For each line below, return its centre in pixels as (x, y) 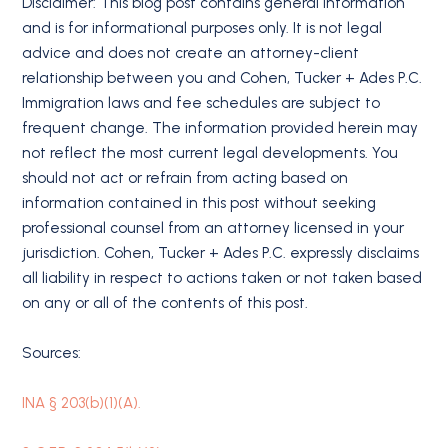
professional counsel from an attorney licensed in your (213, 227)
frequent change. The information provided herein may (220, 127)
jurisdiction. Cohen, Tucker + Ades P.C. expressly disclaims (221, 252)
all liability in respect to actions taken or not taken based (222, 277)
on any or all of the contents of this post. (165, 302)
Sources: (52, 352)
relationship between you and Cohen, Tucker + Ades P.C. (222, 77)
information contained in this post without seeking (199, 202)
